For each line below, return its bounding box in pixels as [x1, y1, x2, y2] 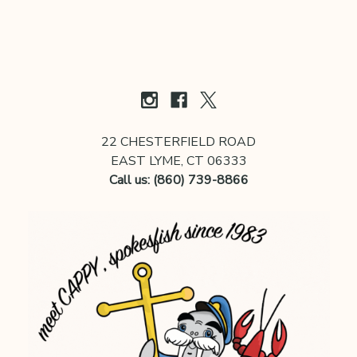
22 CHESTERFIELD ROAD [101, 133, 256, 151]
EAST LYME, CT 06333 [110, 152, 247, 170]
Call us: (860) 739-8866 [108, 171, 249, 189]
